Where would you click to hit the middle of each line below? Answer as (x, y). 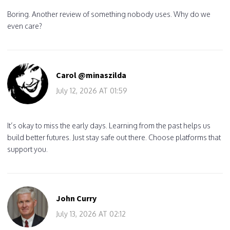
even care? (25, 26)
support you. (27, 149)
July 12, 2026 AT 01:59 (92, 90)
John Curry (76, 198)
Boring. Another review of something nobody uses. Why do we (109, 14)
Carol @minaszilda (91, 75)
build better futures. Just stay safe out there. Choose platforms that (114, 137)
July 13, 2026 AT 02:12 (91, 214)
